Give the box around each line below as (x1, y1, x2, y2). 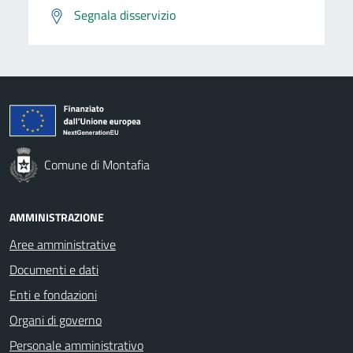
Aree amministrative (9, 234, 116, 254)
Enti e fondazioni (9, 284, 97, 304)
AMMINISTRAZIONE (9, 208, 104, 225)
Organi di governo (9, 310, 102, 329)
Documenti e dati (9, 259, 98, 279)
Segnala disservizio (74, 5, 176, 24)
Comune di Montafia (44, 154, 150, 174)
